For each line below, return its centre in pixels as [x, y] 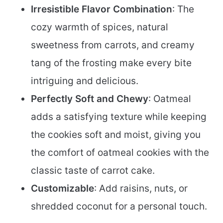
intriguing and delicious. [85, 81]
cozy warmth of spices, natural [100, 27]
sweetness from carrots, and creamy [113, 45]
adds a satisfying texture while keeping [119, 117]
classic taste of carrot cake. [93, 171]
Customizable [62, 189]
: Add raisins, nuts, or [141, 189]
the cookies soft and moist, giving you [116, 135]
